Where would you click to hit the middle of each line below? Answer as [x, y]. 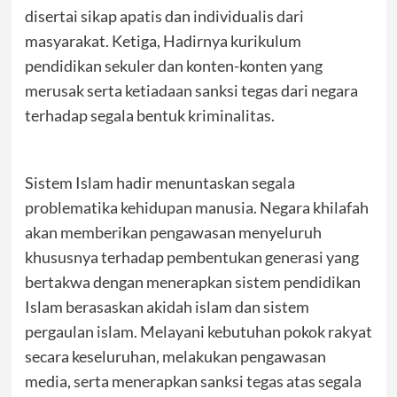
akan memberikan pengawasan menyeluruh [173, 232]
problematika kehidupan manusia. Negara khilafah [196, 207]
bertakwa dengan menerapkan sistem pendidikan [192, 282]
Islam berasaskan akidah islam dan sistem [167, 307]
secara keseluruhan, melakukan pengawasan [175, 356]
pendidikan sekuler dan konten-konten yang [173, 66]
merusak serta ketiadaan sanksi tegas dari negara [191, 90]
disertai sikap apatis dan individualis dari [164, 16]
